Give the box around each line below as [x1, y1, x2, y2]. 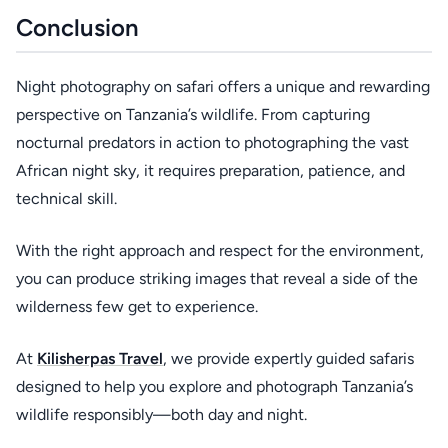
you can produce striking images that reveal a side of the [16, 269, 418, 288]
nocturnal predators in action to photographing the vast [16, 133, 409, 152]
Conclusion [16, 13, 139, 42]
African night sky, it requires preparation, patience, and [16, 161, 405, 180]
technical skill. [16, 189, 117, 208]
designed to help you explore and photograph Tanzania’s [16, 377, 413, 396]
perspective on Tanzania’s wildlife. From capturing [16, 105, 370, 124]
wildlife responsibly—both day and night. [16, 405, 307, 424]
